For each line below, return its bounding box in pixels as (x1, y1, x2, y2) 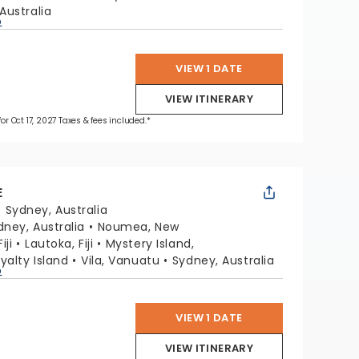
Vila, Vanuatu (81, 252, 160, 268)
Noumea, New (97, 219, 179, 235)
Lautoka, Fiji (24, 236, 94, 252)
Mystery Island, (105, 236, 195, 252)
